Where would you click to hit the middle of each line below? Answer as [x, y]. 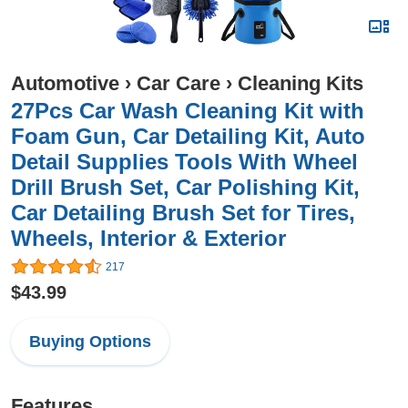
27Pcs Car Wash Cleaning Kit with [188, 111]
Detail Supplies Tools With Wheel [184, 162]
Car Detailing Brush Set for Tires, [183, 213]
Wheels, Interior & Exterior [148, 238]
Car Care [178, 83]
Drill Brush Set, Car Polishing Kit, [185, 187]
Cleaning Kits [301, 83]
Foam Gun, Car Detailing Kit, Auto [188, 136]
